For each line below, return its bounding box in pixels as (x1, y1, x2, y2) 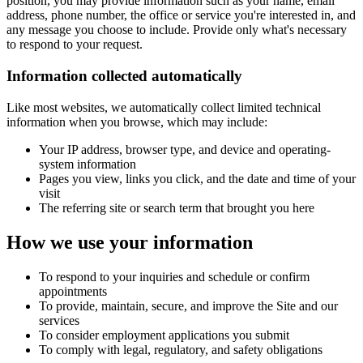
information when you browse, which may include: (6, 114, 267, 129)
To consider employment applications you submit (39, 327, 289, 342)
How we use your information (6, 231, 253, 253)
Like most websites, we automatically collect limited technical (6, 100, 321, 114)
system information (39, 156, 136, 171)
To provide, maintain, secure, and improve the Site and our (39, 298, 338, 313)
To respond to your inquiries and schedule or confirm (39, 269, 310, 284)
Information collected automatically (6, 67, 242, 85)
